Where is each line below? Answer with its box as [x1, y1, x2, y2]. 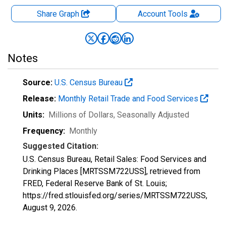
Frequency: [23, 126, 65, 136]
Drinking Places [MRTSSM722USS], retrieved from [23, 166, 200, 176]
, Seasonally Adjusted [114, 110, 189, 120]
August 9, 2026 [23, 203, 76, 212]
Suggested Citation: [23, 141, 98, 151]
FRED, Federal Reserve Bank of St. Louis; [23, 179, 167, 188]
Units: [23, 110, 44, 120]
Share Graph [37, 9, 81, 19]
